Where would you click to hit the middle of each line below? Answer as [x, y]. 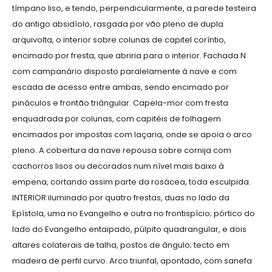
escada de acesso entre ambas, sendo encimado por [121, 87]
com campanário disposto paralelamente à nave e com [124, 72]
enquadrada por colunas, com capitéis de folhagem [117, 119]
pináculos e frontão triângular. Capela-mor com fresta [120, 103]
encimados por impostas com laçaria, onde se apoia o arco [132, 135]
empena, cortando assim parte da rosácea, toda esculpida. [131, 182]
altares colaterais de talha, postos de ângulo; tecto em [121, 245]
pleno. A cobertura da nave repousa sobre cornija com [122, 151]
